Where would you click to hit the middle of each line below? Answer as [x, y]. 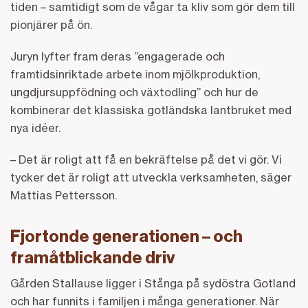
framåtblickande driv [93, 257]
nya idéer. [35, 128]
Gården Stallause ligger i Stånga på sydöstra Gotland [153, 283]
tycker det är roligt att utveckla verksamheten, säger [151, 177]
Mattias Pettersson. [64, 195]
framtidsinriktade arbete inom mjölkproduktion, [135, 74]
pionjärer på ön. [51, 24]
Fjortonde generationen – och [126, 236]
